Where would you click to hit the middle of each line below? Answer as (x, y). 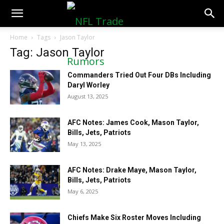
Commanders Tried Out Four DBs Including (139, 75)
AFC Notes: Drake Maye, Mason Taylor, (132, 170)
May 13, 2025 (84, 144)
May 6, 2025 (83, 191)
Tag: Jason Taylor (57, 52)
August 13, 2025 (88, 96)
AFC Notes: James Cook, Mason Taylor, (133, 122)
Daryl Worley (88, 85)
